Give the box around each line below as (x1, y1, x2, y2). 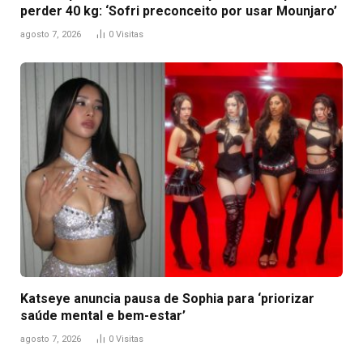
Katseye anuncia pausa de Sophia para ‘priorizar (20, 290, 314, 306)
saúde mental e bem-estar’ (20, 307, 186, 323)
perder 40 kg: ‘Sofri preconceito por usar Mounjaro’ (20, 2, 337, 19)
